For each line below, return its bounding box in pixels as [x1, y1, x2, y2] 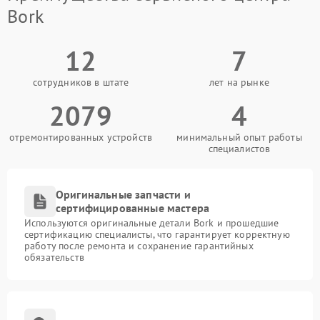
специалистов [208, 142, 271, 156]
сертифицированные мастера [56, 201, 210, 216]
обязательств [24, 251, 84, 264]
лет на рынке [209, 76, 269, 89]
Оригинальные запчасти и [56, 187, 191, 202]
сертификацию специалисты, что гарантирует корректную [24, 228, 290, 241]
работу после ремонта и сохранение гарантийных [24, 239, 254, 253]
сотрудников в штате [32, 76, 129, 89]
